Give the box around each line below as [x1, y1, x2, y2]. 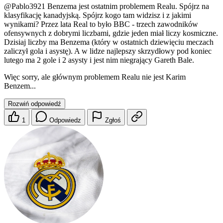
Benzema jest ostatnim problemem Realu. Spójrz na [45, 2, 209, 11]
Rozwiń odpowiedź [8, 100, 61, 108]
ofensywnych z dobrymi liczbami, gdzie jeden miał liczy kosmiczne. [4, 29, 218, 38]
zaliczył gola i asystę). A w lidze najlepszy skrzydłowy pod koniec [4, 47, 212, 56]
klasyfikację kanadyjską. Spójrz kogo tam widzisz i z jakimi [4, 11, 191, 20]
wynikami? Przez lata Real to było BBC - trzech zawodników [4, 20, 198, 29]
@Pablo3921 [4, 2, 45, 11]
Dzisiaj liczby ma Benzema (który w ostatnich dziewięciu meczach [4, 38, 214, 47]
